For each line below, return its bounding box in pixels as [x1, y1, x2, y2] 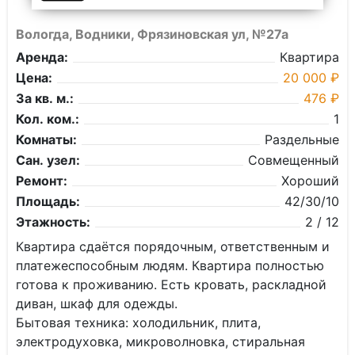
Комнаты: [16, 132, 77, 147]
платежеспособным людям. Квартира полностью [16, 258, 324, 273]
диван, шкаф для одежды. [16, 296, 177, 311]
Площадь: [16, 193, 80, 209]
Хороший [281, 173, 339, 189]
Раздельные [265, 132, 339, 147]
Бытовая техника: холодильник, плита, [16, 315, 261, 330]
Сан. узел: [16, 152, 80, 168]
